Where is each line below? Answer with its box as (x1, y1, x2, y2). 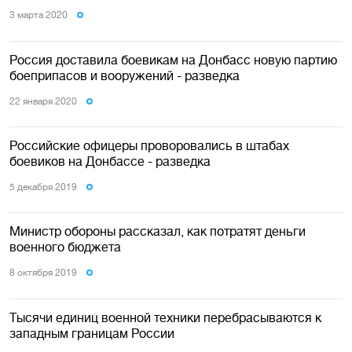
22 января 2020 (9, 95, 77, 107)
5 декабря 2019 (9, 181, 77, 192)
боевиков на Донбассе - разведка (9, 153, 211, 168)
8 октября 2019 (9, 267, 77, 279)
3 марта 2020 (9, 9, 68, 21)
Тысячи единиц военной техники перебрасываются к (9, 310, 321, 324)
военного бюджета (9, 240, 121, 255)
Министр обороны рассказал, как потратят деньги (9, 224, 306, 239)
